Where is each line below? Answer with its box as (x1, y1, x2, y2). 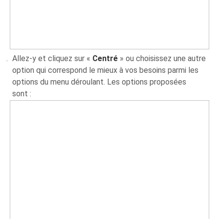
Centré (92, 54, 118, 64)
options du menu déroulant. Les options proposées (12, 77, 187, 87)
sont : (12, 89, 32, 99)
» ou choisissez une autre (118, 54, 206, 64)
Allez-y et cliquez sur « (12, 54, 93, 64)
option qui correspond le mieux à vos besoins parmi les (12, 66, 199, 75)
